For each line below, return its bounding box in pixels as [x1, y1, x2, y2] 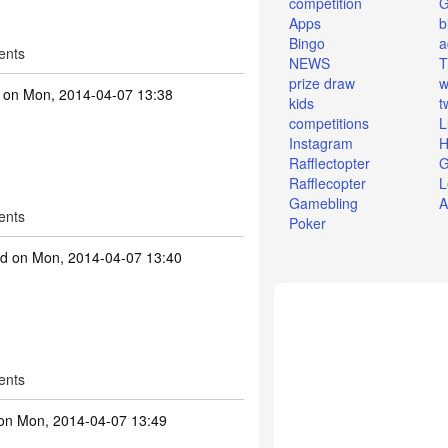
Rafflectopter [289, 153, 371, 174]
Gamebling [289, 193, 359, 214]
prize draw [289, 73, 356, 94]
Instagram [289, 133, 354, 154]
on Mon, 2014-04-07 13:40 [7, 247, 182, 267]
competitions [289, 113, 370, 134]
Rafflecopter [289, 173, 367, 194]
